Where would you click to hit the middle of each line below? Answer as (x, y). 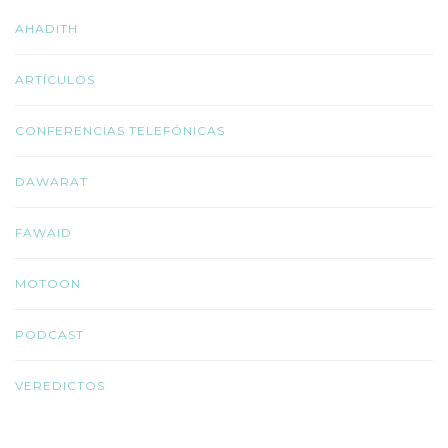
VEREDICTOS (60, 385)
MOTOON (48, 283)
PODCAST (49, 334)
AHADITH (46, 28)
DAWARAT (51, 181)
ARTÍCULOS (55, 79)
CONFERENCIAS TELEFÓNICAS (120, 130)
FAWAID (43, 232)
